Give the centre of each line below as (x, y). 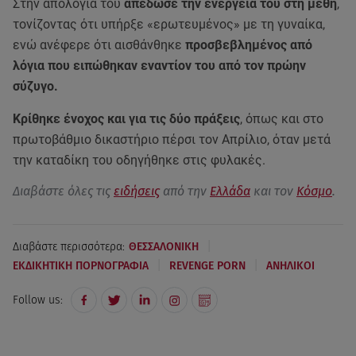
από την (185, 192)
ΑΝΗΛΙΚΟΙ (290, 265)
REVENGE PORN (207, 265)
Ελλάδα (230, 192)
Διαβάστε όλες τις (63, 192)
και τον (273, 192)
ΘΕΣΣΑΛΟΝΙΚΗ (164, 246)
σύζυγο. (35, 87)
